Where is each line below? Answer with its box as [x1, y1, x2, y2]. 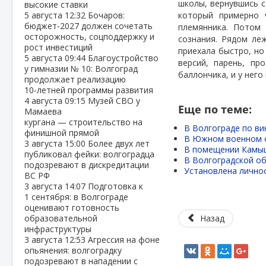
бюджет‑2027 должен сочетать [24, 20, 153, 31]
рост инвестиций [24, 42, 93, 53]
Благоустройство [88, 52, 159, 64]
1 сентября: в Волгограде [24, 191, 128, 202]
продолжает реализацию [24, 74, 126, 85]
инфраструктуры [24, 223, 91, 235]
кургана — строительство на [24, 116, 142, 128]
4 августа [24, 95, 65, 106]
